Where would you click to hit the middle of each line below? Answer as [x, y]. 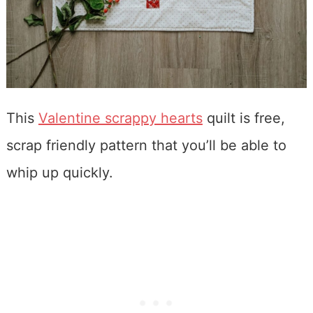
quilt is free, [243, 118]
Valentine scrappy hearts [120, 118]
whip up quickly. [59, 173]
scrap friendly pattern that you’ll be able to [146, 146]
